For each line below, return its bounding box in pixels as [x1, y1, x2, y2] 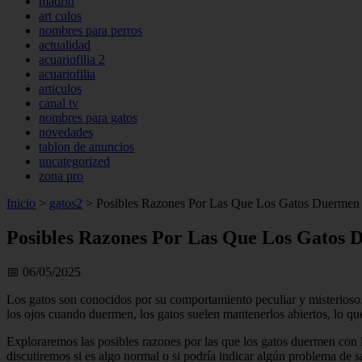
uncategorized [39, 154, 110, 168]
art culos [39, 9, 82, 23]
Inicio [6, 196, 36, 210]
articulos [39, 82, 82, 95]
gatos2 [49, 196, 82, 210]
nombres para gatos [39, 111, 137, 124]
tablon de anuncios [39, 140, 134, 154]
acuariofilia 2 [39, 53, 105, 66]
